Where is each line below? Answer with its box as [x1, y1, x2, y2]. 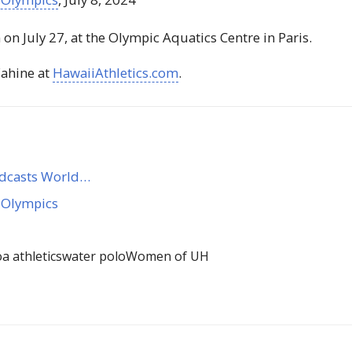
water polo [62, 247, 126, 266]
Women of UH [126, 247, 210, 266]
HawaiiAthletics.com [53, 64, 179, 82]
